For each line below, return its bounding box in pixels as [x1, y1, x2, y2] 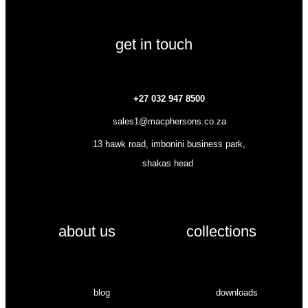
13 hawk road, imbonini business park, [93, 139, 245, 149]
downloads [215, 287, 258, 298]
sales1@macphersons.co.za [112, 116, 226, 126]
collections [186, 223, 256, 240]
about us [58, 223, 115, 240]
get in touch [115, 36, 192, 53]
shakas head [142, 158, 193, 168]
